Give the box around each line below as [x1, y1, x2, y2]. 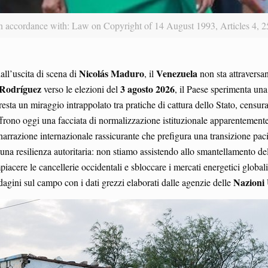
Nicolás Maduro [79, 66, 144, 80]
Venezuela [156, 66, 197, 80]
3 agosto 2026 [120, 81, 175, 96]
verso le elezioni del [41, 82, 120, 95]
